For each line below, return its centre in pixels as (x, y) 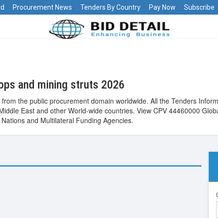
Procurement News (42, 7)
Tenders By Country (110, 7)
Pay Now (162, 7)
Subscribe (199, 7)
